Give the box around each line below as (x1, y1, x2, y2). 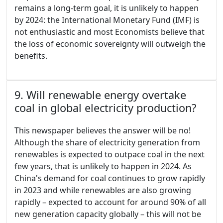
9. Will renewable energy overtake (14, 88, 186, 103)
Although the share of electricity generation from (14, 137, 200, 148)
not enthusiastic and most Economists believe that (14, 26, 205, 38)
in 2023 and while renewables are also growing (14, 185, 191, 196)
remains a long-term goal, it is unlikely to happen (14, 2, 199, 14)
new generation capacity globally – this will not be (14, 209, 201, 220)
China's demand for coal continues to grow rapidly (14, 173, 205, 184)
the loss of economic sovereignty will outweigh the (14, 38, 206, 50)
